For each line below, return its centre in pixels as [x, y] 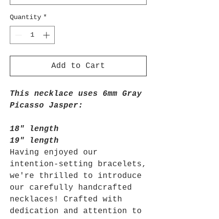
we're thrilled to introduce [76, 176]
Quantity [25, 17]
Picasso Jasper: [46, 106]
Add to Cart [78, 66]
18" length [34, 129]
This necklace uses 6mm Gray [76, 94]
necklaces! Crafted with [66, 200]
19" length [34, 141]
